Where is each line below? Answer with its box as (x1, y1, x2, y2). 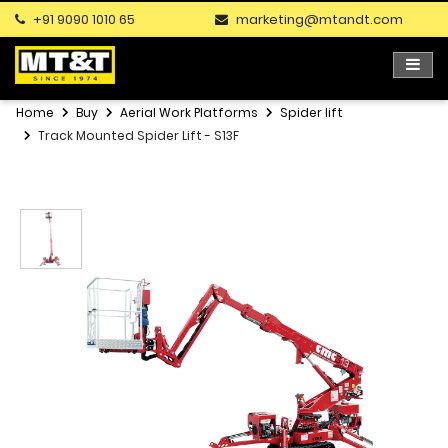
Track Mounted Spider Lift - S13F (38, 127, 239, 144)
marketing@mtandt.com (236, 10, 403, 29)
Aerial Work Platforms (120, 104, 258, 121)
